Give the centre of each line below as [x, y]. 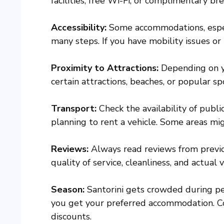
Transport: [74, 109]
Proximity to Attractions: [105, 68]
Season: [68, 190]
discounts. [71, 217]
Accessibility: [79, 28]
